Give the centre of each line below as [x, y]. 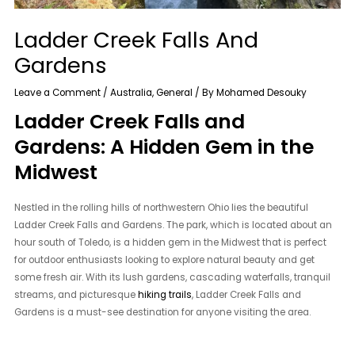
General [175, 92]
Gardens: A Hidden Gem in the [164, 147]
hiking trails [165, 295]
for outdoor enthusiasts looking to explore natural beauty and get [165, 260]
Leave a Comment [58, 92]
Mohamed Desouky [262, 92]
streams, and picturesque [76, 295]
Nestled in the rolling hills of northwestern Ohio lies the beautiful [162, 208]
